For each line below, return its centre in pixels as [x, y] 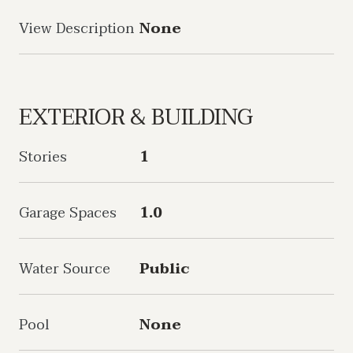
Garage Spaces [68, 213]
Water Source [65, 269]
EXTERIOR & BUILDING [136, 117]
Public [164, 269]
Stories [43, 157]
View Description [76, 29]
